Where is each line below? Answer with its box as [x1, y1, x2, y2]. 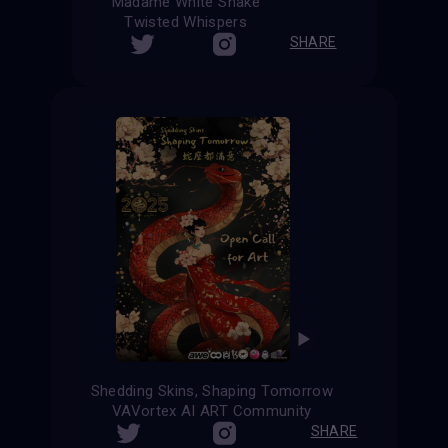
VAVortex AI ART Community [111, 402, 312, 421]
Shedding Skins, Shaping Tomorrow [90, 382, 334, 401]
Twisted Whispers [124, 13, 248, 32]
